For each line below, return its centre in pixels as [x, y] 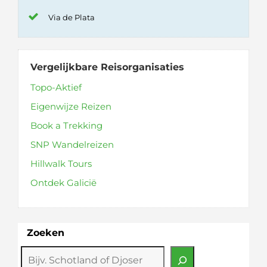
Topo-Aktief [56, 87]
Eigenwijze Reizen [71, 106]
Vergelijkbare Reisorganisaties [107, 67]
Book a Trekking [66, 125]
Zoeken [46, 232]
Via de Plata [72, 17]
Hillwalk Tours [61, 163]
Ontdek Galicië [63, 182]
